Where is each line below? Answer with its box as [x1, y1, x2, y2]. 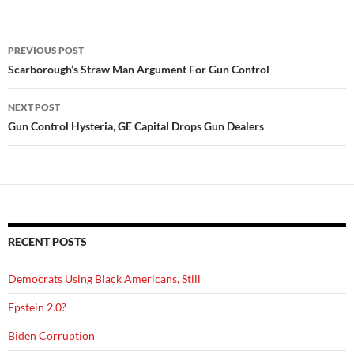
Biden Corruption [8, 329, 95, 342]
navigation [7, 59, 105, 85]
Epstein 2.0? [8, 300, 66, 314]
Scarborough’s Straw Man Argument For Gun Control [8, 62, 269, 76]
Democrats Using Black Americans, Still [8, 272, 201, 285]
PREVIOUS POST [8, 44, 84, 56]
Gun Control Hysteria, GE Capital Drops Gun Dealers [8, 119, 264, 133]
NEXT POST [8, 101, 60, 113]
